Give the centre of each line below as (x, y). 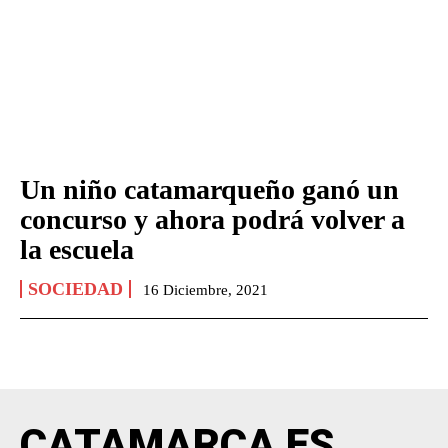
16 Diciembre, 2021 (205, 290)
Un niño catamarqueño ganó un (209, 190)
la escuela (77, 250)
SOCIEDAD (75, 289)
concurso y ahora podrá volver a (212, 220)
